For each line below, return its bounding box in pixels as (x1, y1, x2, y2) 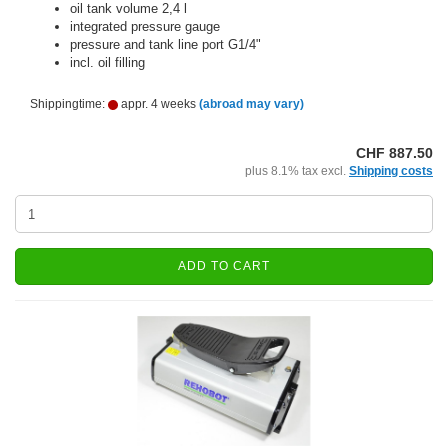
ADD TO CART (178, 259, 270, 273)
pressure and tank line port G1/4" (70, 37, 261, 52)
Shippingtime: (30, 97, 108, 111)
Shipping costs (349, 164, 433, 178)
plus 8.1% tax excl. (245, 164, 349, 178)
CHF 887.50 (356, 145, 433, 161)
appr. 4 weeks (118, 97, 196, 111)
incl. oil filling (70, 55, 145, 70)
